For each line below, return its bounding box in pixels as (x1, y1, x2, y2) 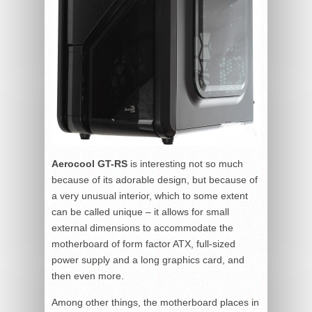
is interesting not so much (127, 157, 243, 169)
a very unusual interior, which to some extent (52, 189, 248, 201)
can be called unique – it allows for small (52, 205, 229, 217)
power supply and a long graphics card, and (52, 253, 244, 265)
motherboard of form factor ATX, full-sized (52, 237, 235, 249)
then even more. (52, 270, 124, 281)
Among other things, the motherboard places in (52, 296, 259, 308)
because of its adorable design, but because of (52, 173, 258, 185)
